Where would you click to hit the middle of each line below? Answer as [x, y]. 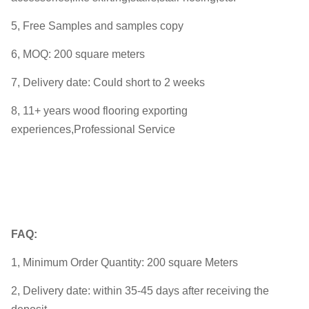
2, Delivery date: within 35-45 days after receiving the [140, 290]
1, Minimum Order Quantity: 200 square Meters [124, 262]
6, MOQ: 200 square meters [78, 54]
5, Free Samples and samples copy [97, 26]
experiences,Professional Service [93, 129]
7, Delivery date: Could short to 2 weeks [108, 82]
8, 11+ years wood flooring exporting [99, 110]
